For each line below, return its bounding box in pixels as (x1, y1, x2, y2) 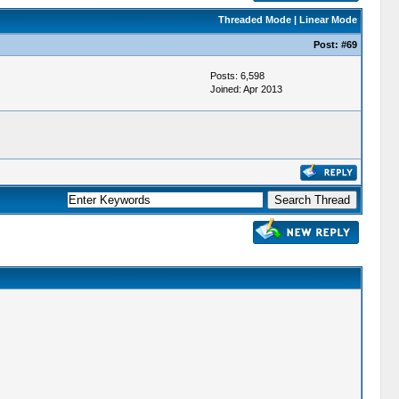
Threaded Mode (217, 14, 291, 25)
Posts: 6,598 (209, 70, 265, 81)
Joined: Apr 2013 (209, 84, 282, 94)
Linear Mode (298, 14, 357, 25)
